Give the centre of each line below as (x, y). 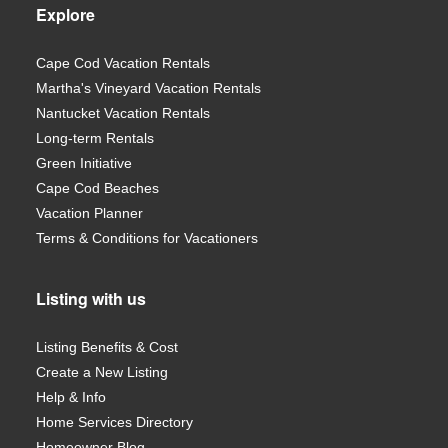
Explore (65, 15)
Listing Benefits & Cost (106, 346)
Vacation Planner (89, 213)
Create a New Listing (101, 371)
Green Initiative (83, 163)
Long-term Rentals (94, 138)
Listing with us (90, 298)
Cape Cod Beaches (97, 188)
